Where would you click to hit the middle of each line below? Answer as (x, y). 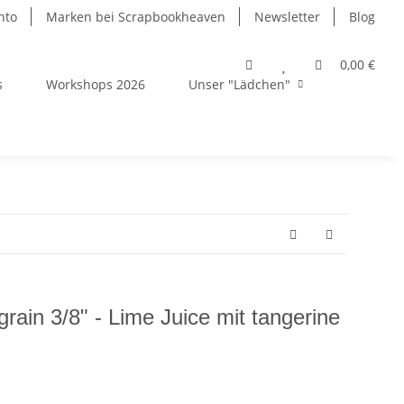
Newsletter (287, 17)
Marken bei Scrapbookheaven (136, 17)
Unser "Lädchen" (239, 85)
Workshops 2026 (95, 85)
